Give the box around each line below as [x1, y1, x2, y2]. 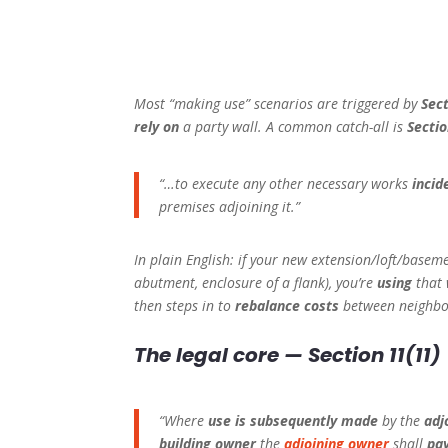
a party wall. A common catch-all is [179, 117, 408, 137]
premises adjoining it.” [159, 197, 301, 217]
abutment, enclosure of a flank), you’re [134, 273, 378, 293]
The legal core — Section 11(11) [134, 341, 442, 370]
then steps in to [134, 296, 236, 316]
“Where [159, 411, 209, 431]
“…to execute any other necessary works [159, 174, 413, 194]
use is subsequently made [208, 411, 379, 431]
